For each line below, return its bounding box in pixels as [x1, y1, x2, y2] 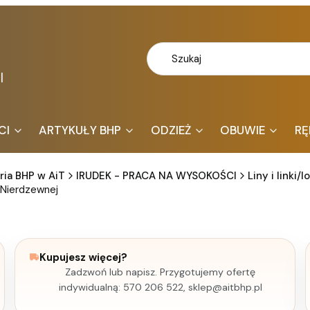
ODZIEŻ [150, 122, 191, 138]
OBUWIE [220, 122, 265, 138]
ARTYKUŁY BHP [39, 122, 121, 138]
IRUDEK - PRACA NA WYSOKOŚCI [76, 169, 237, 183]
